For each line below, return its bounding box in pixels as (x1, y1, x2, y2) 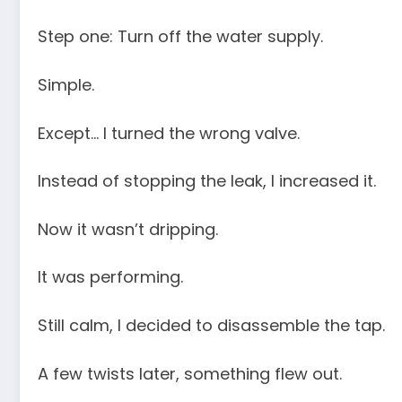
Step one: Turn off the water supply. (38, 25, 323, 48)
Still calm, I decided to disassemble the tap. (38, 314, 385, 337)
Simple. (38, 74, 94, 97)
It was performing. (38, 266, 183, 289)
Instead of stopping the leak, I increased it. (38, 170, 376, 193)
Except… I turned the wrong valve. (38, 121, 300, 144)
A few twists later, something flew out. (38, 362, 342, 385)
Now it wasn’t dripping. (38, 217, 218, 240)
